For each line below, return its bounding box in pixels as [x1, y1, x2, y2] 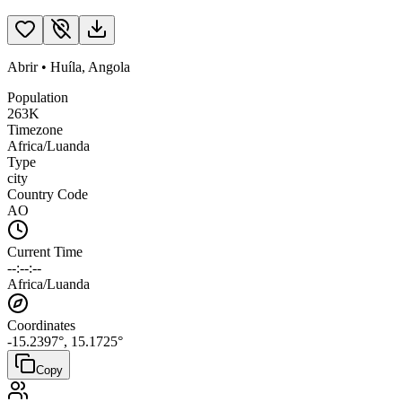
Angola [88, 58, 130, 74]
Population [7, 89, 68, 105]
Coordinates [7, 317, 75, 333]
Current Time [7, 243, 83, 259]
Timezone [7, 121, 63, 137]
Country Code [7, 186, 88, 202]
